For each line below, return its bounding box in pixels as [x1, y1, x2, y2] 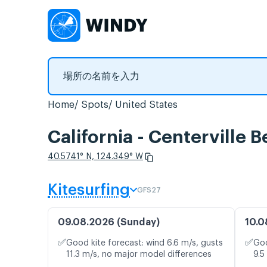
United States [115, 100, 178, 110]
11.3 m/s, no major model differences [66, 250, 212, 259]
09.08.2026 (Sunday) [58, 218, 160, 228]
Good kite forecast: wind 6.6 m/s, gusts [66, 239, 223, 248]
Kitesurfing [48, 182, 130, 198]
